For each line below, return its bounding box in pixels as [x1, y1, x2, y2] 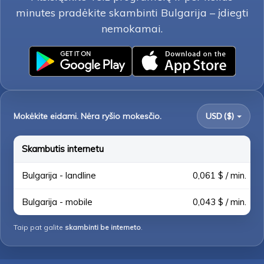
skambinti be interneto [65, 223, 141, 232]
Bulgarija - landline [22, 170, 96, 181]
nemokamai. [101, 22, 163, 35]
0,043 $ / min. [193, 196, 246, 207]
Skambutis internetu [22, 143, 104, 154]
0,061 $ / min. [193, 170, 246, 181]
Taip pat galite [14, 223, 65, 232]
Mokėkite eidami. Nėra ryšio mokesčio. [14, 111, 161, 121]
